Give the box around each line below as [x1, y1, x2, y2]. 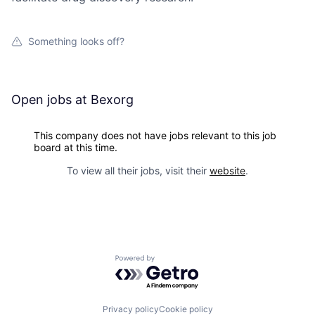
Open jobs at [11, 92, 91, 107]
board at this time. [34, 141, 117, 153]
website [210, 165, 245, 176]
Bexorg [91, 92, 134, 107]
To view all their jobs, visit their [67, 165, 210, 176]
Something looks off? [28, 35, 124, 47]
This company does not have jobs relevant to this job [34, 129, 276, 141]
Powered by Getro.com [115, 255, 238, 269]
